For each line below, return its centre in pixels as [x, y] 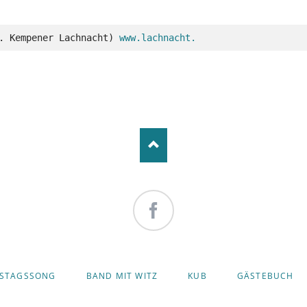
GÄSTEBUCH [265, 275]
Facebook [157, 237]
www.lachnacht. [157, 37]
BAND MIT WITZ [122, 275]
